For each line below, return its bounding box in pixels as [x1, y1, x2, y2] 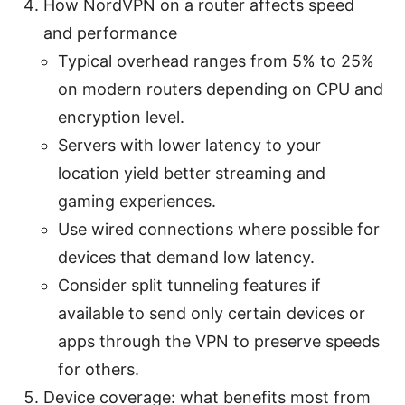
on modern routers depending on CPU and [58, 79, 383, 99]
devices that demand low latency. [58, 247, 315, 267]
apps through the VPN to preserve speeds [58, 331, 380, 351]
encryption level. [58, 107, 184, 127]
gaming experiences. [58, 191, 216, 211]
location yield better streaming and [58, 163, 325, 183]
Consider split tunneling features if [58, 275, 321, 295]
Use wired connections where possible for [58, 219, 380, 239]
